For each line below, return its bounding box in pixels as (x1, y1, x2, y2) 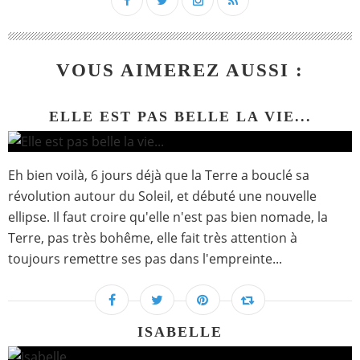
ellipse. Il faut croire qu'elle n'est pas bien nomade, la (8, 208, 328, 227)
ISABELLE (137, 324, 223, 341)
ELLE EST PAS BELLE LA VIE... (48, 108, 312, 125)
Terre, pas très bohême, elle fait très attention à (8, 229, 297, 247)
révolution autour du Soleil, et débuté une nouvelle (8, 187, 317, 206)
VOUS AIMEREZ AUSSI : (56, 60, 304, 81)
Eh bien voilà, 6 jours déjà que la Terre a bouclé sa (8, 166, 309, 185)
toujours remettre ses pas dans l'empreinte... (8, 250, 282, 268)
